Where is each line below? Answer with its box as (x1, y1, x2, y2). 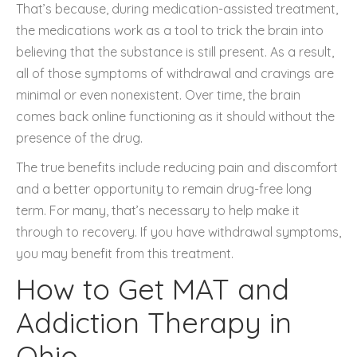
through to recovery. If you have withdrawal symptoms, (16, 223, 341, 240)
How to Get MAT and (16, 270, 289, 307)
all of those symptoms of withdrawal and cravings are (16, 65, 334, 81)
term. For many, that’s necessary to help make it (16, 202, 300, 218)
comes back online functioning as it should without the (16, 108, 335, 124)
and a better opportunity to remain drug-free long (16, 180, 312, 197)
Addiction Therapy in (16, 304, 292, 340)
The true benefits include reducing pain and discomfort (16, 159, 338, 175)
